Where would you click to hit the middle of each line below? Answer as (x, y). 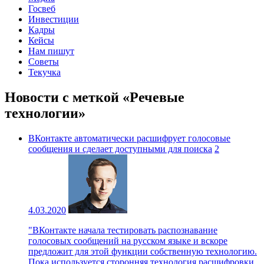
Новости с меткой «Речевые (95, 97)
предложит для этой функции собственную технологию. (143, 251)
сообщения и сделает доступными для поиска (120, 148)
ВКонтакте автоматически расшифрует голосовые (129, 138)
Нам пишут (51, 51)
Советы (44, 61)
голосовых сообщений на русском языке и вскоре (128, 240)
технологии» (45, 113)
